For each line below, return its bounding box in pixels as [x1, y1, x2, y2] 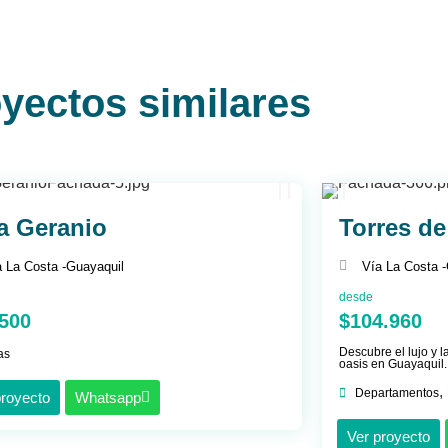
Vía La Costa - [361, 258, 446, 274]
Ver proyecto [347, 427, 430, 445]
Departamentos [355, 385, 439, 400]
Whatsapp [75, 388, 141, 406]
